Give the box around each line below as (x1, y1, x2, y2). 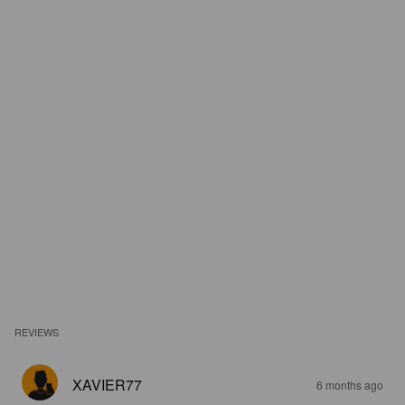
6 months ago (316, 377, 383, 392)
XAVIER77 (72, 374, 142, 395)
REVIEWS (14, 325, 60, 339)
